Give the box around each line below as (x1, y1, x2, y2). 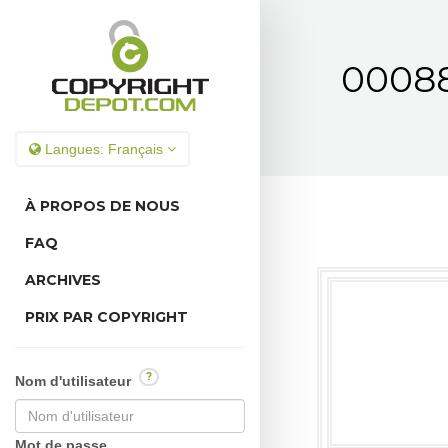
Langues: (41, 141, 108, 157)
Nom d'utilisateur (15, 372, 135, 389)
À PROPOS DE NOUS (25, 197, 180, 215)
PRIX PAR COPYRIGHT (25, 308, 188, 326)
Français (108, 141, 163, 157)
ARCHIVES (25, 271, 101, 289)
